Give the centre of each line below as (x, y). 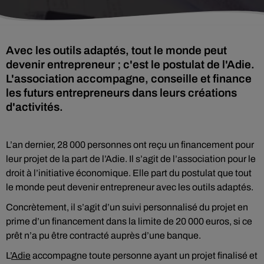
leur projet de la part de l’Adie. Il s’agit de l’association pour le (131, 159)
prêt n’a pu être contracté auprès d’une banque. (103, 235)
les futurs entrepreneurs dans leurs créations (121, 93)
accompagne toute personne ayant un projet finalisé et (144, 255)
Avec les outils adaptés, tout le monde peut (116, 50)
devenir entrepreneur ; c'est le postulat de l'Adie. (130, 65)
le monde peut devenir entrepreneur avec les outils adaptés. (130, 187)
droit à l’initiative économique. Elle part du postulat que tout (129, 173)
